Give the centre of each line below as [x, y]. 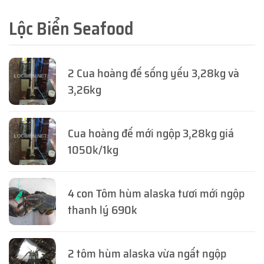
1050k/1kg [93, 150]
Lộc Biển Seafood [71, 29]
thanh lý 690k [103, 210]
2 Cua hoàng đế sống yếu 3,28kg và [154, 73]
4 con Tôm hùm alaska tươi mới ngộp [156, 194]
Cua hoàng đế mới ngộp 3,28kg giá [151, 133]
